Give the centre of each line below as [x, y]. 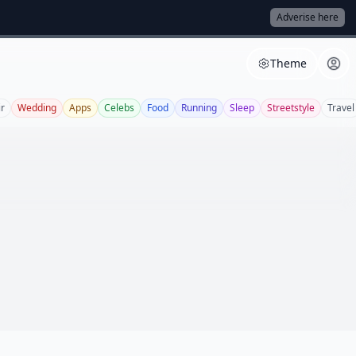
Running [199, 108]
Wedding [37, 108]
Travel [341, 108]
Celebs [119, 108]
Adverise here [308, 17]
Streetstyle [291, 108]
